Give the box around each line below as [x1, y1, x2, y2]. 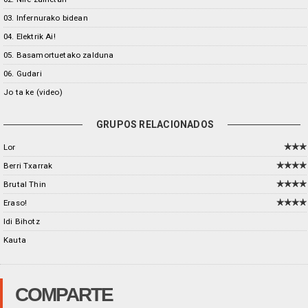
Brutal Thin [3, 179, 46, 189]
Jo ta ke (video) [3, 87, 63, 97]
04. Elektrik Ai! [3, 32, 56, 41]
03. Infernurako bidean [3, 13, 88, 23]
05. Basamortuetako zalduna [3, 50, 114, 60]
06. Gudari [3, 69, 42, 78]
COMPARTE [15, 284, 113, 305]
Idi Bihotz [3, 217, 40, 226]
